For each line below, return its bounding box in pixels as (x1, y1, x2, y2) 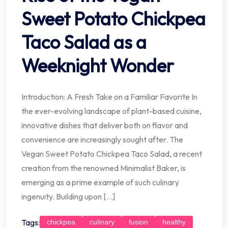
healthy (162, 218, 186, 226)
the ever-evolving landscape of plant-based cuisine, (21, 106, 202, 117)
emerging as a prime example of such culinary (21, 177, 179, 188)
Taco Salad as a (21, 31, 147, 54)
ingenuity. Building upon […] (21, 191, 115, 202)
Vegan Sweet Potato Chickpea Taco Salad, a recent (21, 149, 202, 159)
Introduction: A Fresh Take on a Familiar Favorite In (21, 92, 197, 102)
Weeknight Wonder (21, 54, 174, 77)
